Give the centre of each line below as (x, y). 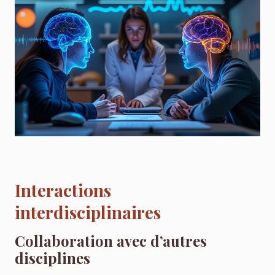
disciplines (52, 258)
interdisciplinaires (88, 212)
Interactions (63, 190)
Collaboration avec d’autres (111, 241)
